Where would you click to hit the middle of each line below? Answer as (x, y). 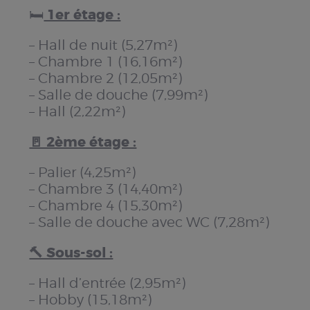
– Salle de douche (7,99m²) (119, 94)
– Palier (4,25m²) (83, 172)
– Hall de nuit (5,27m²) (103, 45)
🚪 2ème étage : (83, 142)
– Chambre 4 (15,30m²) (106, 205)
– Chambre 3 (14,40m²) (106, 189)
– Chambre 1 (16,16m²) (106, 61)
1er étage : (82, 14)
